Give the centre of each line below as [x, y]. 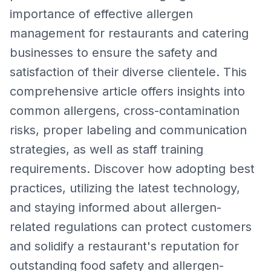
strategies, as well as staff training [106, 149]
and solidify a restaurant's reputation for [124, 246]
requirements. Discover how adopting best [132, 169]
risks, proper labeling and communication [128, 130]
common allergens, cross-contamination [125, 111]
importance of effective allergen [101, 14]
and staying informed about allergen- [116, 207]
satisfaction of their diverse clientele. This [128, 72]
